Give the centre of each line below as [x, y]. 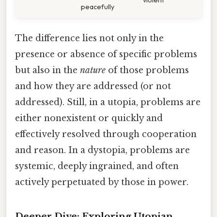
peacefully [98, 6]
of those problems [147, 70]
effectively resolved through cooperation [106, 134]
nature [93, 70]
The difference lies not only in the [89, 39]
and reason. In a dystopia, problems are [102, 150]
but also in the [47, 70]
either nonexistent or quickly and [89, 118]
